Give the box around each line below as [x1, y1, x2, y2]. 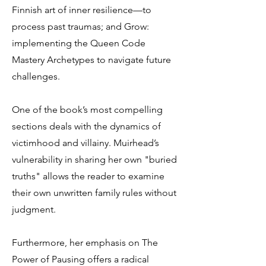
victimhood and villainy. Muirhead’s [12, 137, 159, 148]
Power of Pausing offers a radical [12, 254, 149, 265]
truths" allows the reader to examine [12, 170, 164, 182]
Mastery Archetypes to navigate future [12, 54, 171, 65]
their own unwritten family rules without [12, 187, 176, 198]
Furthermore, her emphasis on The [12, 237, 158, 248]
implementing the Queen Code [12, 37, 145, 49]
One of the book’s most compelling [12, 104, 163, 115]
